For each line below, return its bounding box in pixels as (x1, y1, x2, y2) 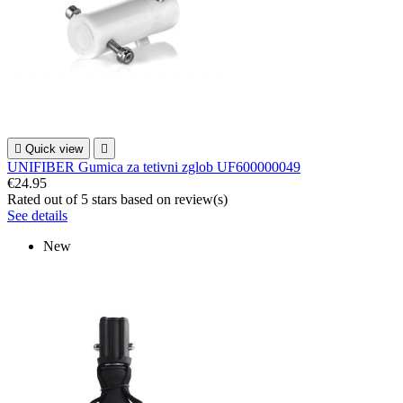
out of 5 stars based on (44, 192, 175, 208)
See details (7, 208, 67, 224)
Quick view (25, 142, 83, 157)
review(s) (175, 192, 228, 208)
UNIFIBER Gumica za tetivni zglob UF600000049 (7, 159, 300, 175)
